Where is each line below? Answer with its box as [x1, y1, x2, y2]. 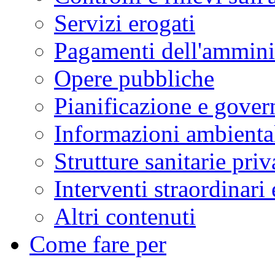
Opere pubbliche [54, 65, 214, 92]
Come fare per [29, 231, 166, 258]
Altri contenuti [54, 203, 196, 230]
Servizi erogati [54, 10, 195, 37]
